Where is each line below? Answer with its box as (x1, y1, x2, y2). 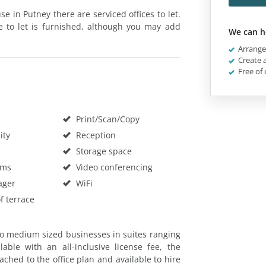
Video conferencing (73, 161, 153, 173)
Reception (73, 129, 116, 141)
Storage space (73, 145, 132, 157)
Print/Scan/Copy (73, 113, 140, 125)
